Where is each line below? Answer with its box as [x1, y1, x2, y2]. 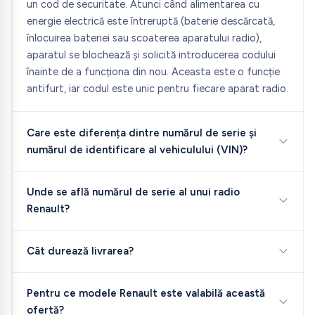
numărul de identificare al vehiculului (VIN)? [26, 143, 247, 156]
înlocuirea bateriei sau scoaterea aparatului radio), [26, 32, 262, 45]
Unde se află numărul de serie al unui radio [26, 186, 240, 199]
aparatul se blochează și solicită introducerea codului [26, 49, 276, 62]
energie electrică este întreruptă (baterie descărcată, [26, 15, 275, 28]
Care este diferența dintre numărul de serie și [26, 126, 257, 139]
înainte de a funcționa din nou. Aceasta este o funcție [26, 65, 280, 79]
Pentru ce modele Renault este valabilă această [26, 287, 265, 300]
